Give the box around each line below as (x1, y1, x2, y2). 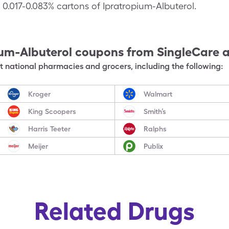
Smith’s (143, 107, 166, 116)
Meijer (28, 142, 49, 150)
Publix (143, 142, 163, 150)
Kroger (28, 89, 51, 98)
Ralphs (143, 124, 167, 133)
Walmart (143, 89, 172, 98)
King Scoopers (28, 107, 77, 116)
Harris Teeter (28, 124, 71, 133)
